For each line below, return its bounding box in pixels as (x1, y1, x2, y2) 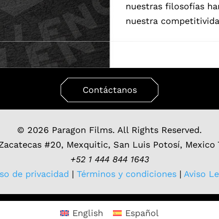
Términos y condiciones (74, 168, 176, 179)
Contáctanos (82, 84, 137, 95)
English (72, 207, 103, 218)
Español (125, 207, 159, 218)
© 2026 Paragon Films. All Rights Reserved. (17, 124, 202, 135)
